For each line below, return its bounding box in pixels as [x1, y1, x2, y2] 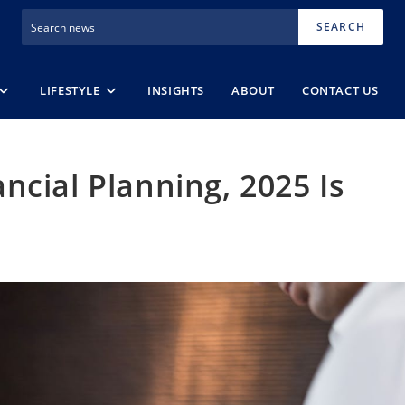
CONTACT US [302, 81, 380, 99]
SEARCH [316, 19, 365, 34]
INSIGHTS [147, 81, 205, 99]
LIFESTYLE [40, 81, 100, 99]
